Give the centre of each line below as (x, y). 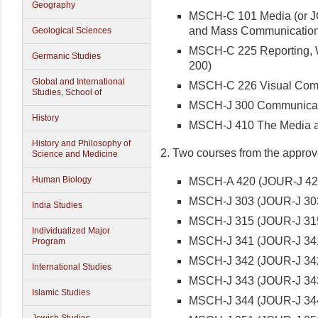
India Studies (57, 205)
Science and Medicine (75, 154)
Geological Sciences (72, 31)
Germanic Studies (66, 56)
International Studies (72, 267)
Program (49, 241)
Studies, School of (67, 92)
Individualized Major (71, 231)
